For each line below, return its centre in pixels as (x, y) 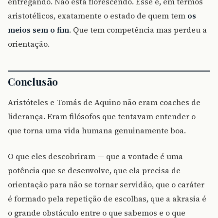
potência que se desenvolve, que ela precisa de (94, 170)
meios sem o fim (38, 29)
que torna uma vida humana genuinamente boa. (97, 130)
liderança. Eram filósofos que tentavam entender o (102, 116)
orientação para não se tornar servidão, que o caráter (106, 184)
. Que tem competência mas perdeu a (138, 29)
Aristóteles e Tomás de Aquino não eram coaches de (104, 102)
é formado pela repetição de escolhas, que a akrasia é (107, 198)
